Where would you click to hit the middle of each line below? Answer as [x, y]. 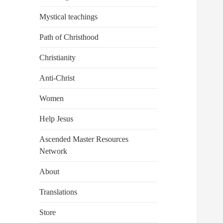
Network [54, 151]
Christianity [58, 58]
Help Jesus [56, 119]
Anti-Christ [57, 78]
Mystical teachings [69, 17]
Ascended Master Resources [84, 139]
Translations [58, 192]
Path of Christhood [69, 37]
